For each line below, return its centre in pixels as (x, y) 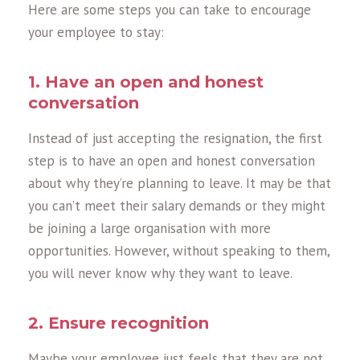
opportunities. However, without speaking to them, (179, 250)
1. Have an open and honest (146, 82)
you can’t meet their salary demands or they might (177, 205)
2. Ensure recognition (119, 323)
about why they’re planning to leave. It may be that (180, 183)
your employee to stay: (96, 32)
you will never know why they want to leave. (160, 273)
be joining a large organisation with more (149, 228)
